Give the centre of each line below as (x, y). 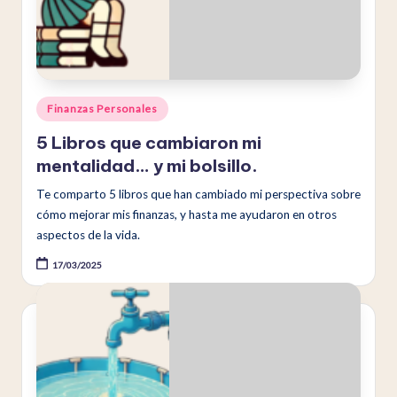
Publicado (60, 106)
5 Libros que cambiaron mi (149, 142)
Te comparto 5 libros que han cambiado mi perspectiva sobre (198, 194)
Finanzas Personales (102, 109)
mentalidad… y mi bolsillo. (147, 165)
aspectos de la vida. (88, 234)
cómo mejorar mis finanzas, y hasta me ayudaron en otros (187, 214)
